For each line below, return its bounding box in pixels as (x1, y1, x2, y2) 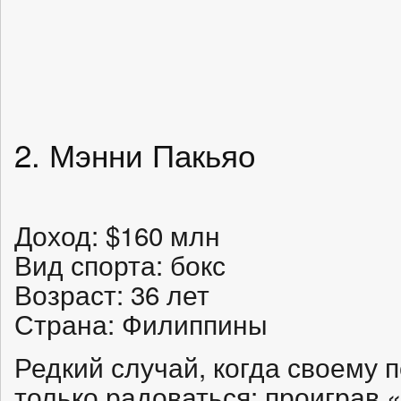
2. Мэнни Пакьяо (14, 131, 255, 176)
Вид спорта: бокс (14, 245, 226, 283)
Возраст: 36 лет (14, 275, 209, 312)
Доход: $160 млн (14, 216, 220, 253)
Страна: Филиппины (14, 304, 268, 342)
